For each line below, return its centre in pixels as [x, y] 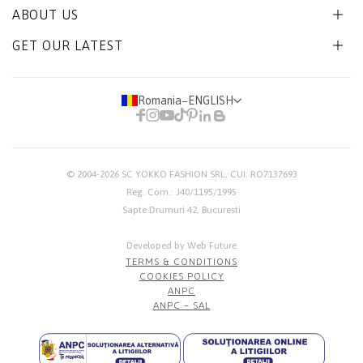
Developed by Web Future [181, 246]
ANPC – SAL [181, 306]
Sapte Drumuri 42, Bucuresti [181, 210]
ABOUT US [45, 15]
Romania [160, 101]
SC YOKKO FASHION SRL [173, 175]
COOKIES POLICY [181, 277]
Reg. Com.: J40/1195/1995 [181, 192]
